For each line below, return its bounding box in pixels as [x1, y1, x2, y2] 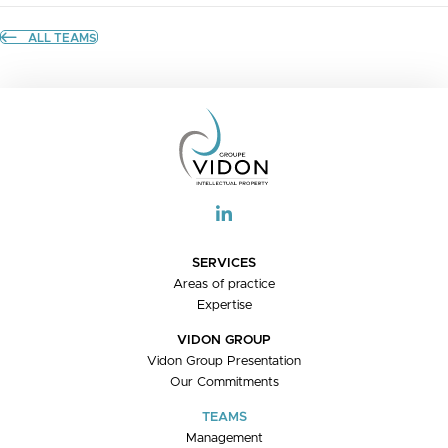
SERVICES [192, 256, 256, 270]
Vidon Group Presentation [147, 354, 301, 368]
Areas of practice [173, 277, 275, 291]
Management [185, 431, 263, 445]
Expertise [196, 298, 252, 312]
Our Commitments [169, 375, 279, 389]
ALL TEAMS [28, 31, 97, 44]
